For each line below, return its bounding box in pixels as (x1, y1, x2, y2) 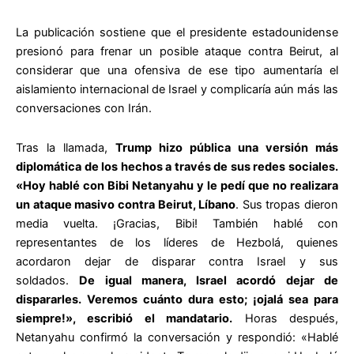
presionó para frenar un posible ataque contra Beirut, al (16, 44, 338, 59)
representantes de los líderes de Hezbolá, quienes (16, 235, 338, 250)
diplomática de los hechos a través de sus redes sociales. (16, 159, 338, 174)
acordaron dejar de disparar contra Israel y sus (16, 254, 338, 269)
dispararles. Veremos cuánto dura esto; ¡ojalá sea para (16, 292, 338, 307)
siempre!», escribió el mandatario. (16, 311, 233, 326)
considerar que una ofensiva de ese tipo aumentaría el (16, 63, 338, 78)
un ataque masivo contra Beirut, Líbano (16, 197, 236, 212)
